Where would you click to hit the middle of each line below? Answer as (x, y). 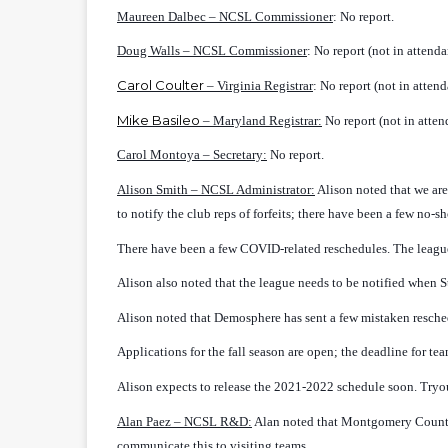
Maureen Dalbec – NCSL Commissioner (225, 16)
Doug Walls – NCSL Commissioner (212, 51)
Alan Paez (144, 421)
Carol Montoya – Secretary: (192, 155)
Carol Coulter (162, 84)
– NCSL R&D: (211, 421)
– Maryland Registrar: (262, 120)
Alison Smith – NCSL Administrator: (216, 189)
